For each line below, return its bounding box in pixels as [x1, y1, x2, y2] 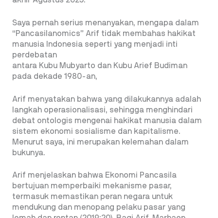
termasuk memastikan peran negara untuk [12, 193, 173, 201]
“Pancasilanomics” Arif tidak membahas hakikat [12, 30, 196, 37]
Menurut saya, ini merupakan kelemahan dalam [12, 138, 189, 146]
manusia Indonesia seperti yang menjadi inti [12, 40, 178, 48]
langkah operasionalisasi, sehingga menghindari [12, 106, 193, 114]
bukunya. [12, 148, 45, 157]
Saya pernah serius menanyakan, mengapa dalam [12, 19, 199, 27]
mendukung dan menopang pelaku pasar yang [12, 203, 185, 212]
